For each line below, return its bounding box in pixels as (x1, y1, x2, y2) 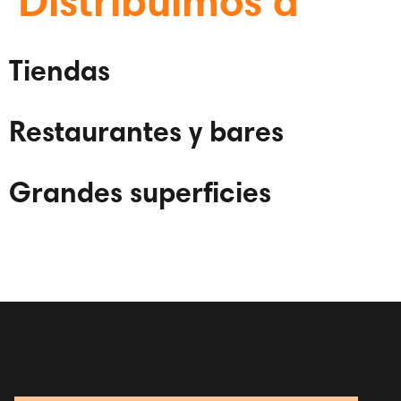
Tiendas (9, 53, 110, 89)
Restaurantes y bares (9, 114, 284, 149)
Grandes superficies (9, 175, 271, 210)
